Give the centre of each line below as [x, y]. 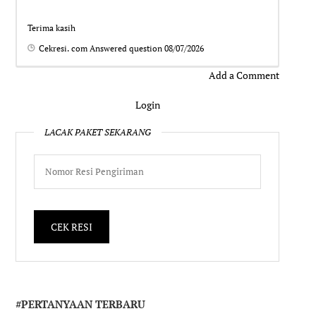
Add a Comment [244, 75]
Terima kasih [52, 28]
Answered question [126, 48]
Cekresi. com [63, 48]
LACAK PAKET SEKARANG [98, 132]
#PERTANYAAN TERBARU [81, 304]
